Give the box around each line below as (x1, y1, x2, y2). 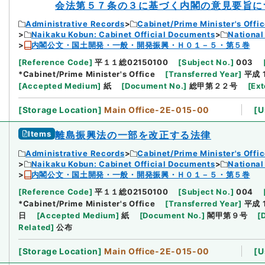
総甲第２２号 (189, 81, 238, 91)
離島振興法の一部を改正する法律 (55, 129, 211, 141)
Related (18, 222, 51, 232)
